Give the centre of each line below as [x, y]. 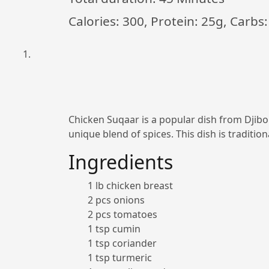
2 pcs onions [116, 200]
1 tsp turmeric [120, 258]
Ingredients [121, 162]
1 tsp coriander [122, 243]
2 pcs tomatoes [122, 214]
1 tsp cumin [114, 229]
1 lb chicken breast [130, 186]
